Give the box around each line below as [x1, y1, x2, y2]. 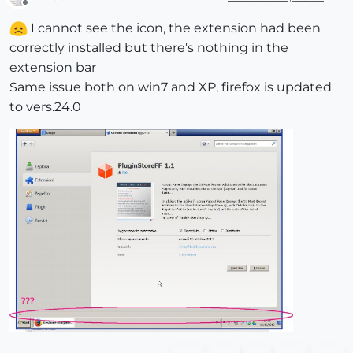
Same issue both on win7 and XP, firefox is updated [9, 80, 332, 95]
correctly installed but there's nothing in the [9, 40, 288, 56]
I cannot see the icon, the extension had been [28, 20, 321, 36]
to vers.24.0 [9, 99, 81, 115]
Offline [24, 3, 55, 16]
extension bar [9, 60, 96, 76]
